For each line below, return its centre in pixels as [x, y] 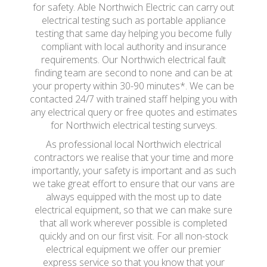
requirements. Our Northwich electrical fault [133, 60]
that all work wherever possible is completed [133, 223]
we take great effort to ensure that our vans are [133, 184]
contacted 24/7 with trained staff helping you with [133, 99]
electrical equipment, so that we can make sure [133, 210]
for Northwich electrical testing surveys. [133, 125]
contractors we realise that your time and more [133, 157]
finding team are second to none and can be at [133, 73]
